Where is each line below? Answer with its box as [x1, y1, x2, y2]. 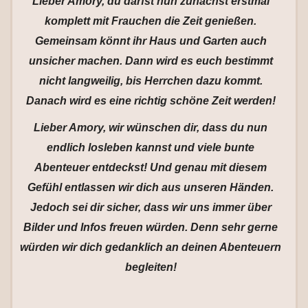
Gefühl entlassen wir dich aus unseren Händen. [27, 181, 274, 193]
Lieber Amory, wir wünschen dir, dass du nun [34, 122, 267, 133]
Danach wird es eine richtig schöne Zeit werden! [25, 95, 276, 107]
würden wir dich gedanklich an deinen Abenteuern [20, 241, 281, 253]
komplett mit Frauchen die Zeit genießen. [45, 15, 256, 27]
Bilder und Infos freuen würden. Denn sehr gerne [23, 221, 278, 233]
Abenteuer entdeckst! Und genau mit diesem [34, 162, 267, 173]
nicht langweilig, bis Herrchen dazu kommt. [38, 75, 263, 87]
